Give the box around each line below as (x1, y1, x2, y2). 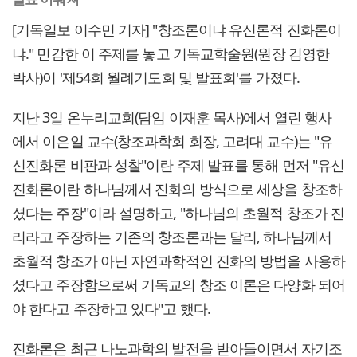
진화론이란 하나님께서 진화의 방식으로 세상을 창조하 (12, 179, 342, 199)
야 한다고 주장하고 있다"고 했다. (12, 299, 210, 319)
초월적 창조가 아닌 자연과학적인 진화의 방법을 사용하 (12, 251, 345, 271)
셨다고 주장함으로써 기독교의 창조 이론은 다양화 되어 (12, 275, 345, 295)
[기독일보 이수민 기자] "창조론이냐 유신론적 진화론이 (12, 20, 341, 40)
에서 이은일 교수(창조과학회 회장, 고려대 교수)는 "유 (12, 131, 333, 151)
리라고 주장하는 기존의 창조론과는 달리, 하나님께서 (12, 227, 331, 247)
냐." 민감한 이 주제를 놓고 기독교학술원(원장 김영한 (12, 44, 329, 64)
